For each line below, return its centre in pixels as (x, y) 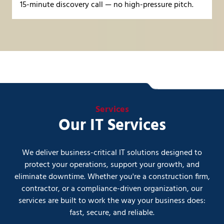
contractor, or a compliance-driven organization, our (112, 189)
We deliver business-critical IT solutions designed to (112, 153)
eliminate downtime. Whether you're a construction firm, (112, 177)
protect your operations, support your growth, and (112, 165)
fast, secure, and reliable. (112, 213)
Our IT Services (112, 125)
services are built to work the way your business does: (112, 201)
